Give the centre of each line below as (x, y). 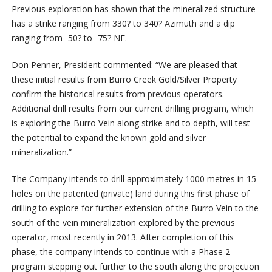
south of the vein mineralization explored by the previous (123, 223)
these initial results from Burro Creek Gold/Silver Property (124, 80)
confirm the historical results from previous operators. (117, 94)
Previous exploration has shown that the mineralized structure (133, 9)
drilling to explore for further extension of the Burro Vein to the (135, 208)
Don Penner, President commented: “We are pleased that (124, 65)
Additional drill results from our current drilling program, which (132, 109)
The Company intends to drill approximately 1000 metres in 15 (134, 179)
